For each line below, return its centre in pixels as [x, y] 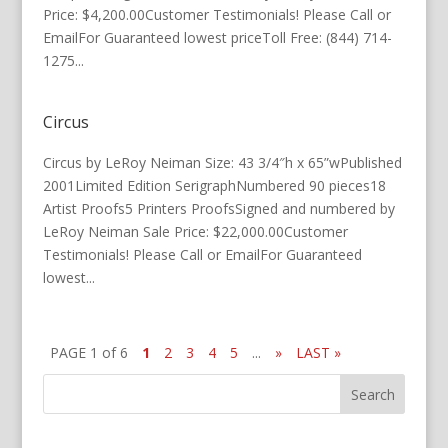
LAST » [318, 352]
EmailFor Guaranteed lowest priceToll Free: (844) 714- [217, 37]
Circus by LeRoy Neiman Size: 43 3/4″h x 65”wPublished [222, 162]
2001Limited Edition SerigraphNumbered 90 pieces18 [214, 185]
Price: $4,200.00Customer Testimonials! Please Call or [216, 14]
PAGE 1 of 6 [88, 352]
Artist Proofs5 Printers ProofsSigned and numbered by [218, 208]
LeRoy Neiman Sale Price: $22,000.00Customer [195, 231]
